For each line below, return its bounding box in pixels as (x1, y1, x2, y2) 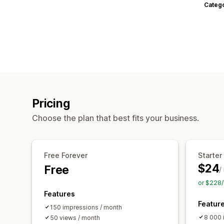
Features (44, 189, 75, 198)
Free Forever (44, 150, 87, 159)
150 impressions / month (50, 203, 122, 211)
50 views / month (50, 213, 100, 221)
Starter (198, 150, 222, 159)
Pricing (32, 96, 70, 110)
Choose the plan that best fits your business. (32, 112, 199, 123)
